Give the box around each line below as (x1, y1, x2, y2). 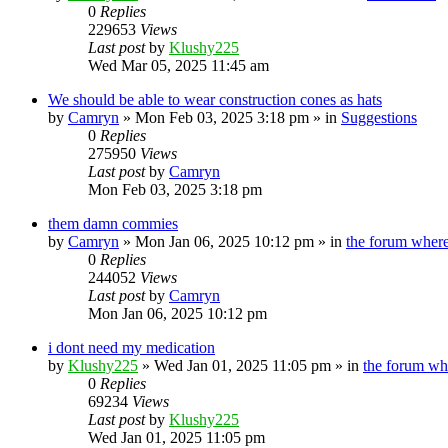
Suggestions (341, 108, 417, 126)
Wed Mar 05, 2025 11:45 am (88, 56, 269, 74)
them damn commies (48, 214, 178, 232)
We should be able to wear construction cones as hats (48, 90, 382, 108)
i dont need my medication (48, 338, 215, 356)
